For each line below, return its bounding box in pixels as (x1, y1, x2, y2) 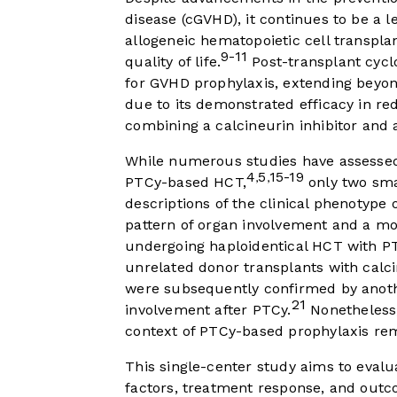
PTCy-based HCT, (125, 174, 247, 191)
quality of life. (125, 53, 222, 71)
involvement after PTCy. (125, 301, 292, 319)
